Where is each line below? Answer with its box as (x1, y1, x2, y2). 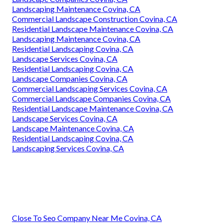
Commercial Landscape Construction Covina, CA (12, 14, 177, 24)
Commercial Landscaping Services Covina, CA (12, 84, 167, 94)
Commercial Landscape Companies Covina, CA (12, 94, 171, 104)
